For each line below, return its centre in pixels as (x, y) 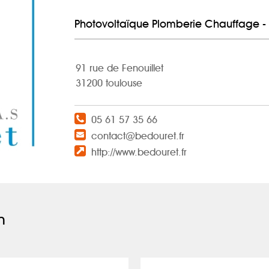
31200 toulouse (109, 83)
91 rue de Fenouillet (119, 68)
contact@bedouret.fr (138, 136)
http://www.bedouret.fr (139, 153)
